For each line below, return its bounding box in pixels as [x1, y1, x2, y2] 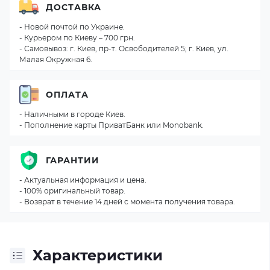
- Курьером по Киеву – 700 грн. [19, 33, 135, 42]
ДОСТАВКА [46, 1, 101, 13]
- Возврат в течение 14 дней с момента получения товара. [19, 197, 235, 206]
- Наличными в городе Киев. [19, 110, 125, 119]
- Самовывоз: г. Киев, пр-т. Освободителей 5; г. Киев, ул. [19, 44, 228, 53]
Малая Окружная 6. [19, 55, 92, 64]
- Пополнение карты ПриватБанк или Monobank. [19, 121, 204, 130]
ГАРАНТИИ [46, 154, 99, 166]
